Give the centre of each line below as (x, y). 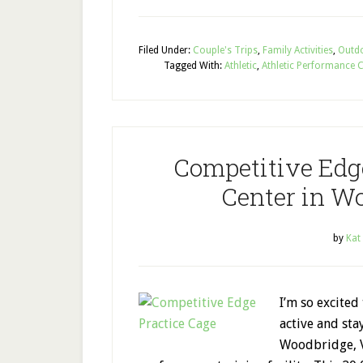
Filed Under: (166, 50)
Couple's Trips (225, 50)
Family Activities (298, 50)
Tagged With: (194, 66)
